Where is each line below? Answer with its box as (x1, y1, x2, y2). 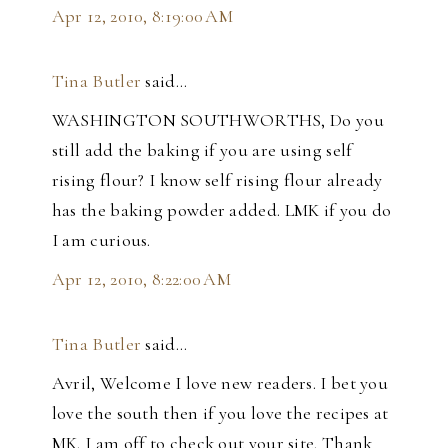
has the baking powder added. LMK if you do (51, 199, 392, 222)
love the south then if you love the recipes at (51, 402, 389, 425)
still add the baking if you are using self (51, 139, 353, 162)
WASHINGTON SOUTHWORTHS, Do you (51, 109, 384, 132)
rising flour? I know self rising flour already (51, 169, 383, 192)
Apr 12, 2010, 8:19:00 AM (51, 5, 234, 28)
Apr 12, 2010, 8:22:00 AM (51, 268, 232, 291)
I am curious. (51, 229, 151, 252)
